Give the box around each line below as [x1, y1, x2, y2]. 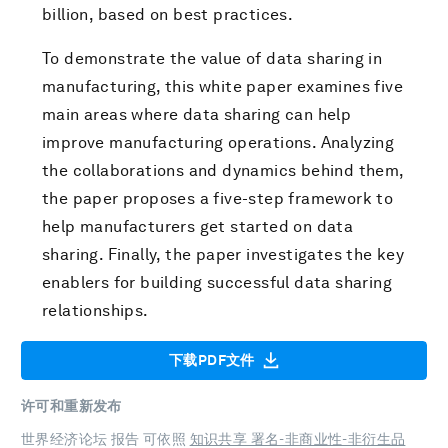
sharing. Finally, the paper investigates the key [42, 245, 405, 264]
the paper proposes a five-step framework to [42, 189, 394, 208]
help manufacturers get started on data [42, 217, 354, 236]
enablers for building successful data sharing [42, 273, 392, 292]
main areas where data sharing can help [42, 105, 352, 124]
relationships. [42, 301, 149, 320]
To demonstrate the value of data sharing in [42, 49, 383, 68]
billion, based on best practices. [42, 5, 294, 24]
